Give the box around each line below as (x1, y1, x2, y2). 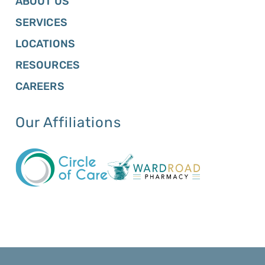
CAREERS (15, 79, 64, 93)
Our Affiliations (15, 114, 121, 131)
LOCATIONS (15, 37, 76, 50)
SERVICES (15, 15, 67, 29)
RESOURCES (15, 58, 80, 72)
